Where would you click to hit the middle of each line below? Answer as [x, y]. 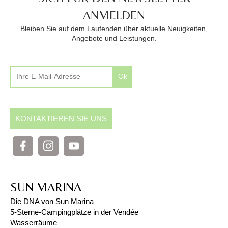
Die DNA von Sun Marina [52, 201]
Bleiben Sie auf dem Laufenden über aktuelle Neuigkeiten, [114, 28]
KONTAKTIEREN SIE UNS [61, 118]
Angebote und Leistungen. [114, 38]
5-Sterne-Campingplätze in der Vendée [74, 212]
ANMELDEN [114, 15]
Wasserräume [34, 222]
